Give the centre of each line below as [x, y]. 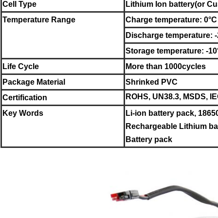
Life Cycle [21, 66]
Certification [25, 97]
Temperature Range [39, 19]
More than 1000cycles [166, 66]
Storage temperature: [166, 51]
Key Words [23, 113]
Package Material [34, 82]
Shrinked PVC [152, 82]
